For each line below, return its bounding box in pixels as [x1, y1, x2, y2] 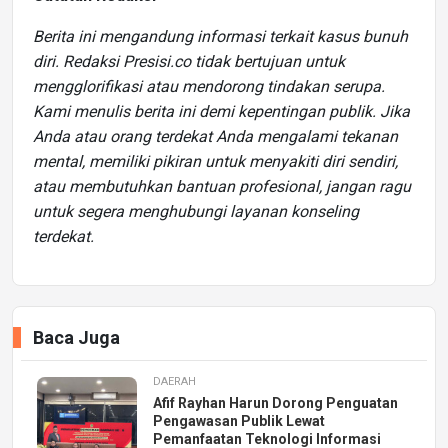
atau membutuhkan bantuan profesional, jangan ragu [33, 176, 411, 196]
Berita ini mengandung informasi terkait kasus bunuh [33, 26, 408, 46]
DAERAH [153, 374, 196, 388]
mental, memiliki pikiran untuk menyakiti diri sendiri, [33, 151, 398, 171]
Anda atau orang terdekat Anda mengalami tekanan [33, 126, 398, 146]
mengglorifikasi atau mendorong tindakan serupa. [33, 76, 385, 96]
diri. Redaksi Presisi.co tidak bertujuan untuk [33, 51, 345, 71]
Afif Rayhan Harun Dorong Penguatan [153, 394, 398, 411]
